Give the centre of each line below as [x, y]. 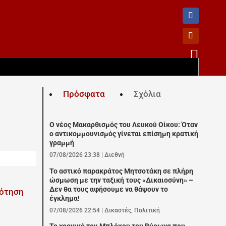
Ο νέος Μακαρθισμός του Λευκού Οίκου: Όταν [124, 125]
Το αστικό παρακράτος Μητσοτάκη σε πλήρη [122, 171]
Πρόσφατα [84, 94]
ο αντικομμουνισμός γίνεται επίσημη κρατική [124, 134]
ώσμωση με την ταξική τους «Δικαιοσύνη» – [122, 180]
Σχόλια [147, 94]
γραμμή [62, 143]
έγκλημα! [65, 198]
